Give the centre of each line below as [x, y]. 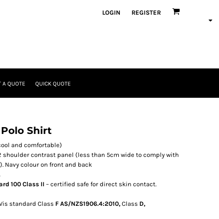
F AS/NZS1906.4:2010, [88, 204]
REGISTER [146, 12]
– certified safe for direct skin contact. [100, 184]
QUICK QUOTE [53, 84]
